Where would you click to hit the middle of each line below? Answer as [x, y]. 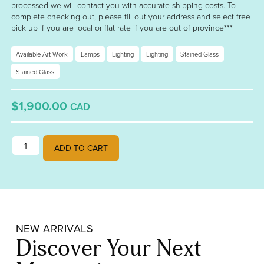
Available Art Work [42, 54]
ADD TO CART [81, 148]
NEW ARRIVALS [55, 228]
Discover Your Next [108, 249]
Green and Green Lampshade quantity [80, 141]
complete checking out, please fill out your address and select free [131, 16]
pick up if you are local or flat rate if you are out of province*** [122, 28]
